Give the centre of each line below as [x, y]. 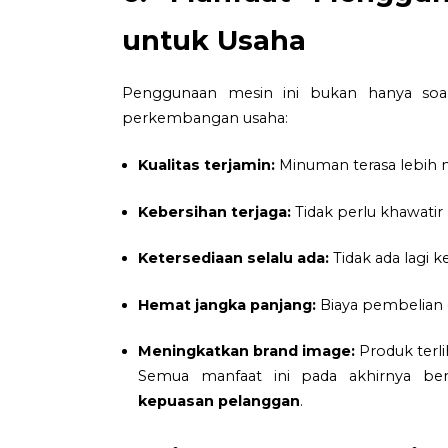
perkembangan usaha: [205, 118]
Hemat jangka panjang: [227, 304]
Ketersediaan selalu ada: [233, 258]
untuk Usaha [214, 41]
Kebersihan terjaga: [214, 211]
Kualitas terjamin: [206, 164]
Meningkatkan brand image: [246, 351]
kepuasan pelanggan [219, 401]
